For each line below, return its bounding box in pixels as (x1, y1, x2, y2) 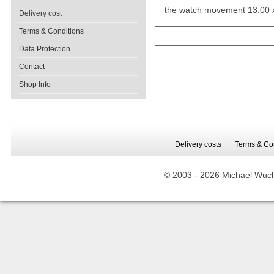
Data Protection (19, 45, 70, 53)
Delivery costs (175, 140, 222, 149)
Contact (19, 62, 45, 71)
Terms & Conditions (19, 27, 84, 35)
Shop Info (19, 80, 51, 89)
